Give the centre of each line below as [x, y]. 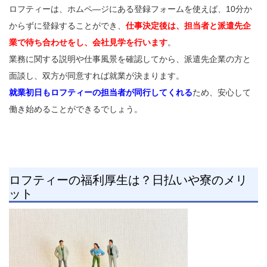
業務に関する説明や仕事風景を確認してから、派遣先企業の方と [130, 59]
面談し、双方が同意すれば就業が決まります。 [97, 75]
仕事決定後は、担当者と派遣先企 [188, 25]
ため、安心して [222, 92]
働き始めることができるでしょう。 [76, 109]
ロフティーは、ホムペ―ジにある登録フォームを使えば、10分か [131, 9]
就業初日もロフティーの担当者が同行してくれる [101, 92]
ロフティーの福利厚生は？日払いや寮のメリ [128, 180]
